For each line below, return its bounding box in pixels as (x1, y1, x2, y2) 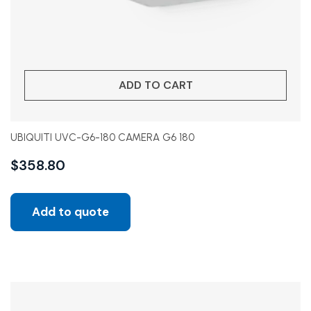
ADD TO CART (118, 78, 193, 92)
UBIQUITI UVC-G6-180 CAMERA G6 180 (10, 131, 194, 144)
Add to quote (32, 204, 109, 219)
